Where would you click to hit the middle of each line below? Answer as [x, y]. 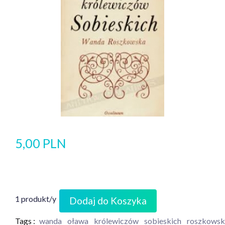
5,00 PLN [41, 143]
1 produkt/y [36, 198]
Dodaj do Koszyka [108, 201]
